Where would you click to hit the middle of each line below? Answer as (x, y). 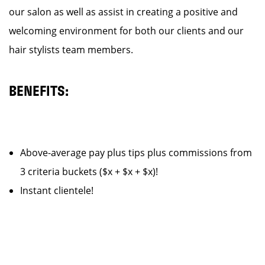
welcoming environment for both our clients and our (126, 31)
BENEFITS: (39, 92)
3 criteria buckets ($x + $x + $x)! (94, 172)
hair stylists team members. (71, 50)
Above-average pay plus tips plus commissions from (136, 153)
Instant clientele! (57, 190)
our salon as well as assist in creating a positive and (123, 12)
